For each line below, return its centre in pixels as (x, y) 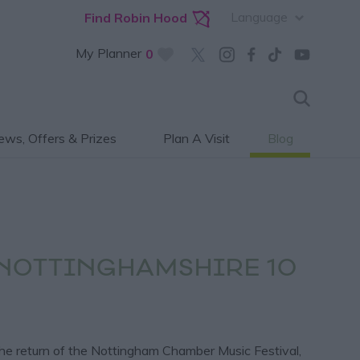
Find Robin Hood (136, 18)
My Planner (108, 53)
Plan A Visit (196, 138)
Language (259, 17)
